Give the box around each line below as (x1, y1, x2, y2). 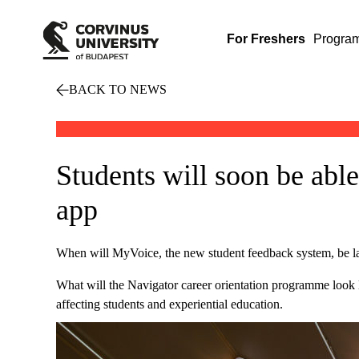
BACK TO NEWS (69, 83, 167, 96)
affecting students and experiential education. (56, 297, 283, 311)
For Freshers (227, 32, 306, 46)
